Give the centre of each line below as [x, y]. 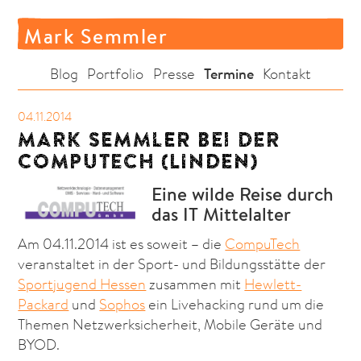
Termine [228, 73]
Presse [174, 73]
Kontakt [286, 73]
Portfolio [116, 73]
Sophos [122, 304]
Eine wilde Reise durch [242, 194]
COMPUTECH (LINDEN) [138, 162]
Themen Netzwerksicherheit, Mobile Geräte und [170, 324]
